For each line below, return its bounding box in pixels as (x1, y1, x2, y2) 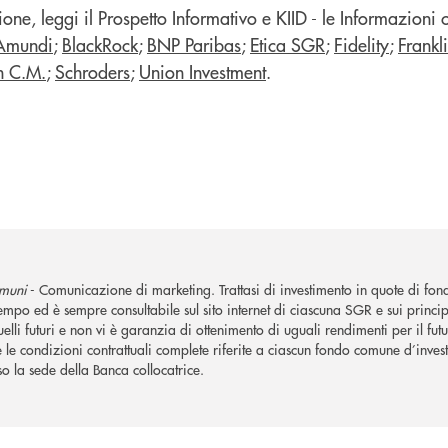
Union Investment (139, 58, 266, 84)
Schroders (55, 58, 130, 84)
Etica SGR (250, 31, 325, 57)
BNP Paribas (147, 31, 241, 57)
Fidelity (334, 31, 389, 57)
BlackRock (62, 31, 138, 57)
